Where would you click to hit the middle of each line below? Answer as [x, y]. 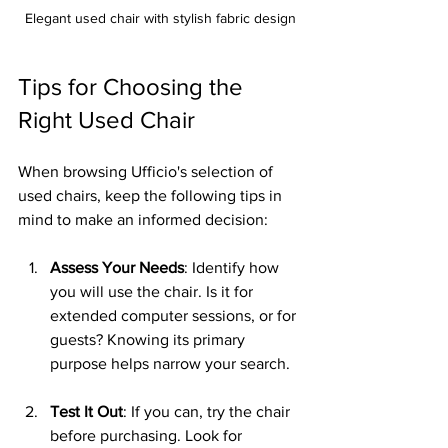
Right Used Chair [106, 119]
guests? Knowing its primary [149, 339]
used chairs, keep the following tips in [152, 195]
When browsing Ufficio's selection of [147, 171]
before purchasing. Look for [148, 435]
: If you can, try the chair [208, 411]
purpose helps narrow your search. [170, 363]
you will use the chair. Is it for [153, 291]
